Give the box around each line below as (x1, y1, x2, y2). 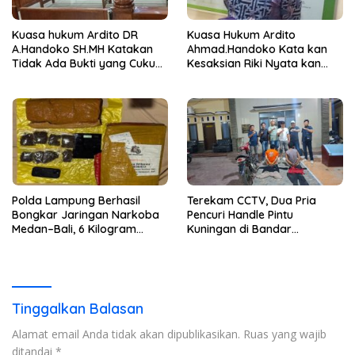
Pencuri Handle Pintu (187, 208, 293, 223)
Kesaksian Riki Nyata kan (187, 55, 321, 71)
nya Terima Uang (187, 84, 277, 99)
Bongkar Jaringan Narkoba (12, 208, 159, 223)
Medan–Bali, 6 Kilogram (12, 222, 136, 237)
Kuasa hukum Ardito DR (12, 27, 123, 42)
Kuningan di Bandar (187, 222, 292, 237)
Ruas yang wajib (243, 326, 326, 342)
